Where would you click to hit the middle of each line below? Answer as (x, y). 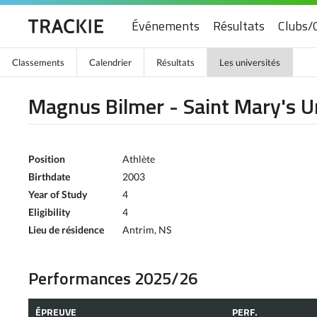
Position (47, 159)
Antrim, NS (147, 230)
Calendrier (110, 62)
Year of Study (58, 194)
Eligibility (49, 212)
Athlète (139, 159)
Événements (166, 26)
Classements (38, 62)
